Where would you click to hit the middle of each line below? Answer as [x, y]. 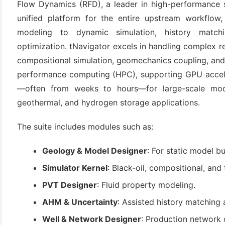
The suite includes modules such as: [85, 127]
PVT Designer [70, 185]
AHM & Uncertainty [80, 202]
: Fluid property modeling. [146, 185]
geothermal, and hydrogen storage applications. [108, 102]
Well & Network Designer [92, 219]
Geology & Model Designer [95, 151]
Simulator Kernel [75, 168]
